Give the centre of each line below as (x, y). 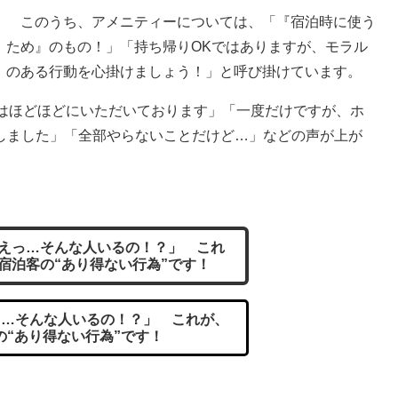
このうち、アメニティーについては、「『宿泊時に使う (191, 21)
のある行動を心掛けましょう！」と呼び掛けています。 (184, 71)
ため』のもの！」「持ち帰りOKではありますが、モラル (187, 46)
